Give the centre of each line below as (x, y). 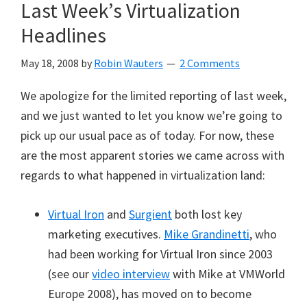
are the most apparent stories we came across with (152, 155)
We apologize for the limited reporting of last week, (153, 96)
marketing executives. (106, 234)
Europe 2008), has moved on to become (150, 294)
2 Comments (210, 63)
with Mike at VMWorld (228, 274)
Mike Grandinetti (207, 234)
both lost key (207, 214)
